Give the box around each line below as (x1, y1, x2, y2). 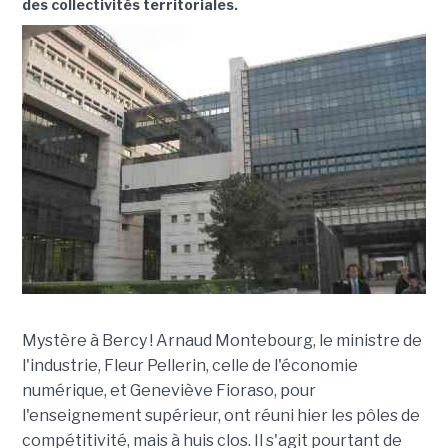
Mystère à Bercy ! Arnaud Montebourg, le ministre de (21, 331, 422, 351)
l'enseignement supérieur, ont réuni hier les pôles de (21, 406, 420, 426)
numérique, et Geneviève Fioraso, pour (21, 381, 316, 401)
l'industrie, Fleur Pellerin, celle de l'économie (21, 356, 358, 376)
